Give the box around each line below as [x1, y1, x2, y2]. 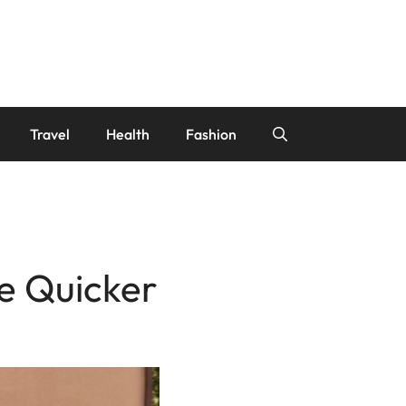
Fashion [186, 125, 237, 144]
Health [106, 125, 150, 144]
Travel [30, 125, 70, 144]
